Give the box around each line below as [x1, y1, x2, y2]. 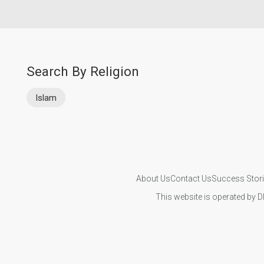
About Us [136, 173, 170, 183]
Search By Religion [27, 64, 139, 79]
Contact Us [170, 173, 212, 183]
